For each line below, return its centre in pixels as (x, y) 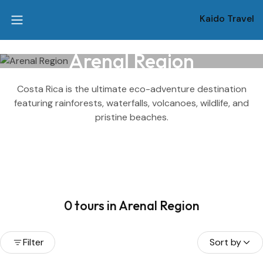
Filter (33, 242)
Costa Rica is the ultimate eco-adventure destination (131, 89)
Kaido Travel (227, 18)
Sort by (225, 242)
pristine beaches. (131, 117)
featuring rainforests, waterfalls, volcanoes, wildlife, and (131, 103)
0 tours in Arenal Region (131, 205)
